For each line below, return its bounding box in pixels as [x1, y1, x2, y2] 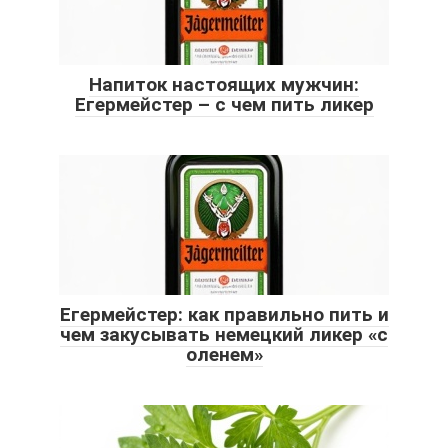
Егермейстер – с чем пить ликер [74, 93, 374, 117]
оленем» [185, 343, 263, 367]
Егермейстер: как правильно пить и [59, 303, 389, 327]
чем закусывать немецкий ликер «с [60, 323, 388, 347]
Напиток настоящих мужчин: [89, 73, 359, 97]
